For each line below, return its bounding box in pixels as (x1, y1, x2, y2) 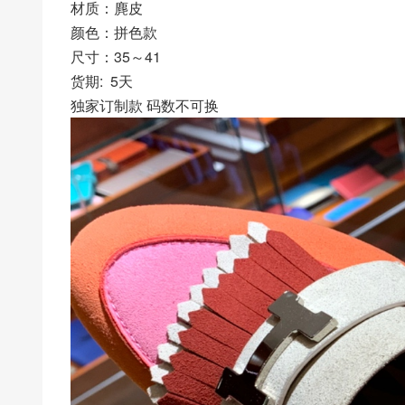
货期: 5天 (71, 70, 133, 91)
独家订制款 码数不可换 (71, 94, 219, 116)
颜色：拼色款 (71, 21, 157, 42)
